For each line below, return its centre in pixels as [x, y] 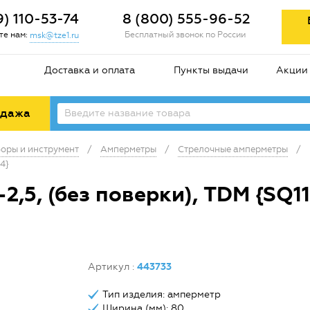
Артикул [110, 267]
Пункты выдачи [211, 70]
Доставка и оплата [90, 70]
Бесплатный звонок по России [185, 35]
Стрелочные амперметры [233, 149]
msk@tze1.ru [55, 35]
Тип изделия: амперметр [161, 294]
